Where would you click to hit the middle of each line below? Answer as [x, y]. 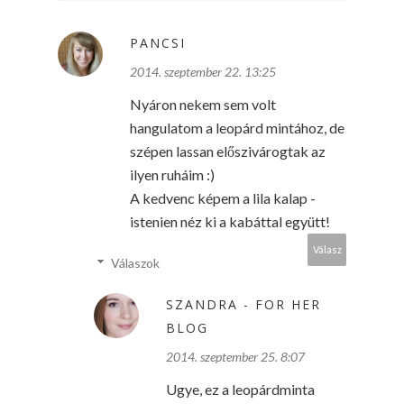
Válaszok [136, 262]
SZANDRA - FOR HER [243, 304]
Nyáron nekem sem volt [203, 104]
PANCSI [158, 42]
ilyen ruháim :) [172, 174]
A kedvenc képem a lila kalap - [223, 197]
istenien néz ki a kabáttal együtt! [230, 221]
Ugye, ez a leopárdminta [240, 389]
